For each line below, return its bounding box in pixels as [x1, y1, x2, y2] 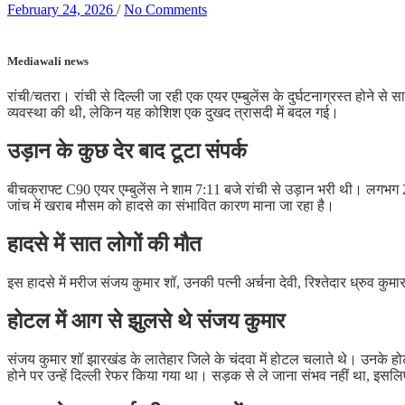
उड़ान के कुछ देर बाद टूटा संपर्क [7, 139, 247, 164]
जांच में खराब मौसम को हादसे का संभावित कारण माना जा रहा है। [7, 198, 334, 214]
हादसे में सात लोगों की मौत [7, 231, 202, 256]
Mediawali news [7, 54, 89, 69]
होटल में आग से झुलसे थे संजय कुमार [7, 308, 285, 333]
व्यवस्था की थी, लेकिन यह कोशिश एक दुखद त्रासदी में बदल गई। [7, 105, 339, 121]
